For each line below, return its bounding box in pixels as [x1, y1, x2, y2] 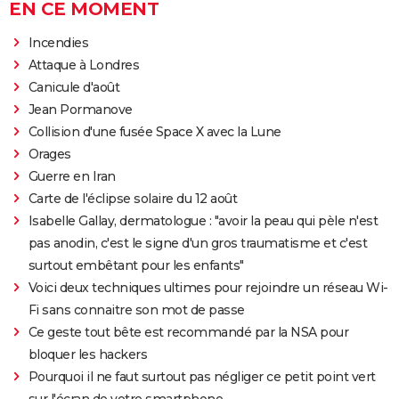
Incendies [28, 34, 89, 51]
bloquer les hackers [28, 346, 148, 362]
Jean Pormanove [28, 101, 136, 118]
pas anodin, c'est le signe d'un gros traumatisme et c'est [28, 234, 368, 251]
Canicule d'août [28, 78, 120, 95]
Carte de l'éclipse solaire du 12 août [28, 190, 238, 207]
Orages [28, 145, 71, 162]
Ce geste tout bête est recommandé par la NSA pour [28, 323, 349, 340]
